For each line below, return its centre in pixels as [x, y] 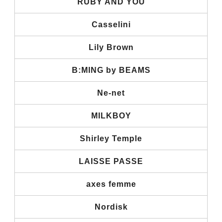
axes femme [111, 184]
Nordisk [111, 207]
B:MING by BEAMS [111, 70]
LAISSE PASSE [111, 161]
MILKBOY [111, 115]
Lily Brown [111, 47]
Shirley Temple [111, 138]
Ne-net [111, 93]
